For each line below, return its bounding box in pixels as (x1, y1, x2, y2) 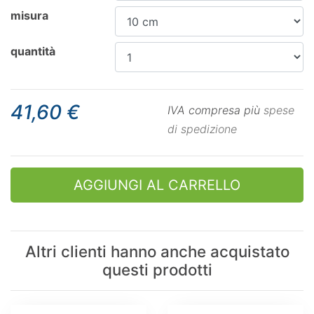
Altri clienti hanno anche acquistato (25, 242, 289, 261)
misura (11, 8, 48, 22)
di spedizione (168, 122, 237, 136)
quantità (11, 44, 55, 58)
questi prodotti (102, 260, 212, 279)
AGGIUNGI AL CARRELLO (74, 177, 240, 193)
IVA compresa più (168, 103, 264, 117)
